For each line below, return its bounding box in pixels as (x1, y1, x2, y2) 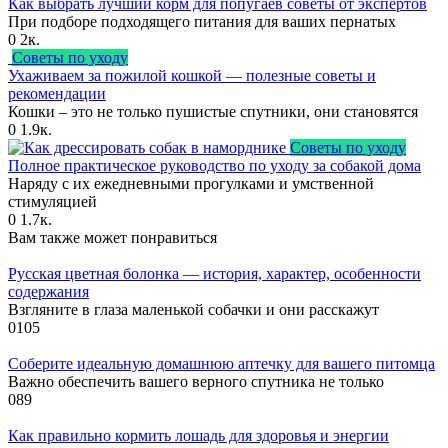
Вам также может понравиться (8, 228, 217, 246)
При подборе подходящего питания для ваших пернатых (8, 12, 396, 30)
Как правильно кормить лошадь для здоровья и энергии (8, 426, 389, 444)
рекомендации (8, 84, 106, 102)
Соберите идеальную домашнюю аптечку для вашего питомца (8, 354, 435, 372)
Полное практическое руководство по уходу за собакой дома (8, 156, 421, 174)
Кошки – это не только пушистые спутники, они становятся (8, 102, 418, 120)
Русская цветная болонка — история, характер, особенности (8, 264, 421, 282)
